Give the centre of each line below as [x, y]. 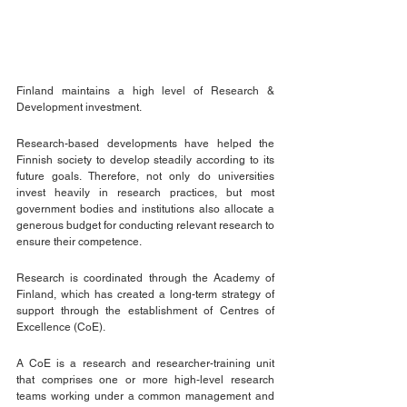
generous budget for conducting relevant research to [145, 225]
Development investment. [80, 107]
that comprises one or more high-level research [145, 379]
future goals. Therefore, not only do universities [145, 176]
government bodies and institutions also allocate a [145, 208]
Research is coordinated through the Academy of [145, 278]
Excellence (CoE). [61, 327]
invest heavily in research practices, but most [145, 192]
